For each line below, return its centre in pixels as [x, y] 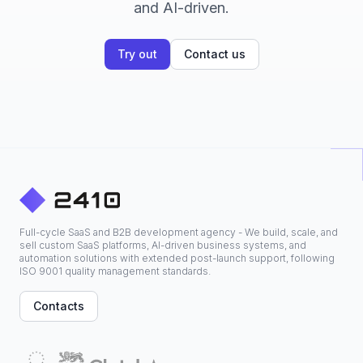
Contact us [214, 54]
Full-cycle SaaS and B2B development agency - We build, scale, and [179, 233]
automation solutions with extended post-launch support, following [177, 258]
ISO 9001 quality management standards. [115, 271]
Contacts [59, 306]
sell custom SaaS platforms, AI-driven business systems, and [163, 246]
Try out [137, 54]
